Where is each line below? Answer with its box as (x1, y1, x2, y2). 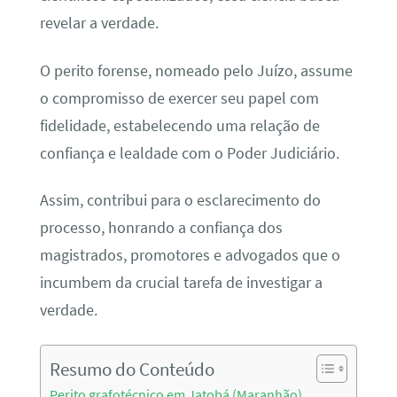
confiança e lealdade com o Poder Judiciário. (39, 143, 339, 163)
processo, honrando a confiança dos (39, 218, 283, 238)
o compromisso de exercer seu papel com (39, 88, 319, 108)
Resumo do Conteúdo (49, 356, 214, 381)
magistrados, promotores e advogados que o (39, 245, 340, 266)
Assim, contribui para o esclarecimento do (39, 191, 321, 211)
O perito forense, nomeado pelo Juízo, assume (39, 60, 353, 81)
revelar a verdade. (39, 13, 159, 34)
